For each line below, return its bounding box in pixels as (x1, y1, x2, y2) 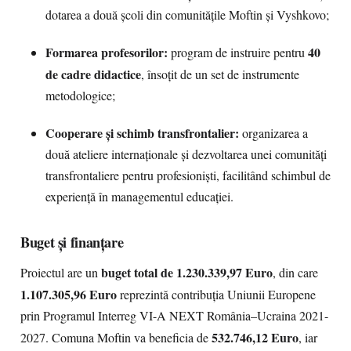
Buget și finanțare (20, 231, 124, 252)
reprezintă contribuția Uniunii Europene (117, 286, 316, 303)
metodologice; (45, 87, 115, 104)
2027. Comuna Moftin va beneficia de (20, 329, 212, 346)
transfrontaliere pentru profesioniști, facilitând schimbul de (45, 167, 331, 184)
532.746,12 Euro (212, 328, 299, 346)
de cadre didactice (45, 65, 141, 83)
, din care (273, 264, 318, 281)
